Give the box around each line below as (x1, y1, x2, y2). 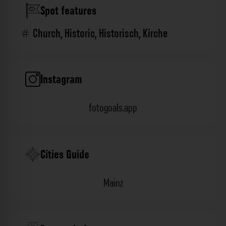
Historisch (99, 26, 139, 42)
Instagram (40, 72, 82, 88)
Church (33, 26, 61, 42)
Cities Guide (40, 147, 89, 163)
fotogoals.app (89, 101, 137, 116)
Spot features (40, 3, 96, 19)
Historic (65, 26, 95, 42)
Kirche (143, 26, 168, 42)
